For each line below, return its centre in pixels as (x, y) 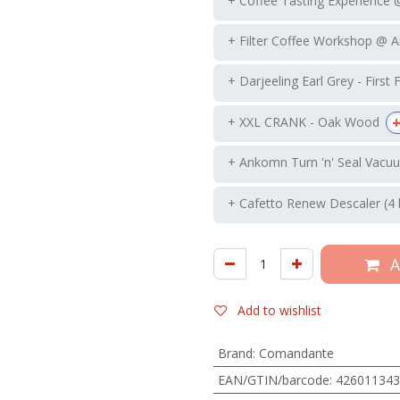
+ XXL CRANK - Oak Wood (304, 122)
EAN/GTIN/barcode (273, 379)
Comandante (296, 353)
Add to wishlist (279, 310)
